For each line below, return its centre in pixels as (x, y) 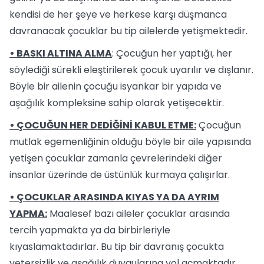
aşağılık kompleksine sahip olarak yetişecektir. (117, 103)
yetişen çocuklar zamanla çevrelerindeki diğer (116, 158)
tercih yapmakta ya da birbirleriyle (90, 230)
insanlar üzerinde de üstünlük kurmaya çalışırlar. (120, 175)
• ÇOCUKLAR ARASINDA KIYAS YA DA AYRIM (114, 197)
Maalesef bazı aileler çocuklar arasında (138, 214)
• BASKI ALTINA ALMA (61, 53)
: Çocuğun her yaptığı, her (172, 53)
